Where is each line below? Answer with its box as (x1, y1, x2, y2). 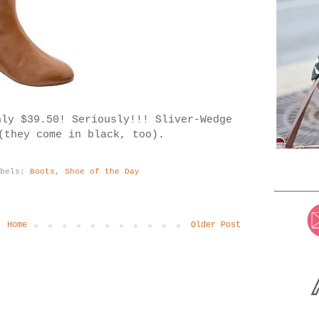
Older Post (191, 219, 241, 230)
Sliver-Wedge (155, 114, 232, 127)
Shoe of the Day (65, 167, 140, 176)
